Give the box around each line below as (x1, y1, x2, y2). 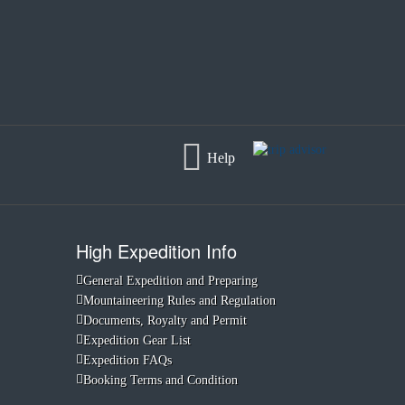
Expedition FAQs (82, 353, 172, 367)
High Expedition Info (75, 238, 237, 264)
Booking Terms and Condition (82, 373, 238, 387)
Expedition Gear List (82, 334, 191, 347)
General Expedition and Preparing (82, 274, 258, 287)
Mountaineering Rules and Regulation (82, 294, 276, 307)
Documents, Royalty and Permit (82, 314, 247, 327)
